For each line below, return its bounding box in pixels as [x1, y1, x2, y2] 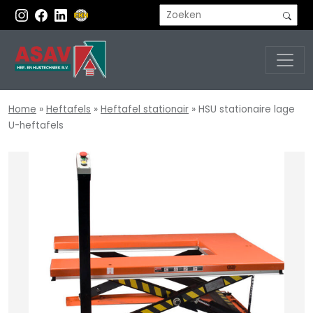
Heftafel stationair [101, 103, 189, 117]
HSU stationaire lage [198, 103, 295, 117]
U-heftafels [8, 119, 64, 133]
